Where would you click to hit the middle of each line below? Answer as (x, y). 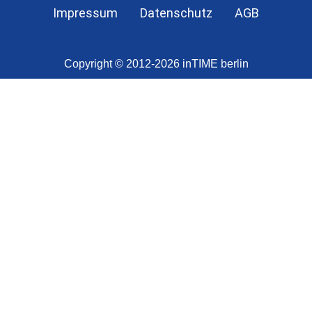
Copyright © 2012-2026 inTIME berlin (156, 64)
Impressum (85, 13)
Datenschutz (176, 13)
